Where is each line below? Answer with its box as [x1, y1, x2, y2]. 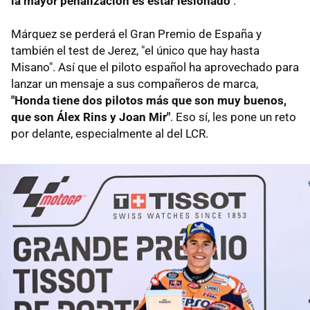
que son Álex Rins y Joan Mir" [11, 109, 170, 124]
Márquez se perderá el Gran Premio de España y [11, 26, 262, 41]
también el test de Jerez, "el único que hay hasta [11, 43, 259, 57]
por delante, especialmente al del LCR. [11, 126, 208, 140]
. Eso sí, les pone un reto [170, 109, 296, 124]
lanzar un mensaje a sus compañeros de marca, [11, 76, 258, 91]
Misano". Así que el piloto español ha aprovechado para [11, 60, 299, 74]
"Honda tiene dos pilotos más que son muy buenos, [11, 93, 286, 107]
